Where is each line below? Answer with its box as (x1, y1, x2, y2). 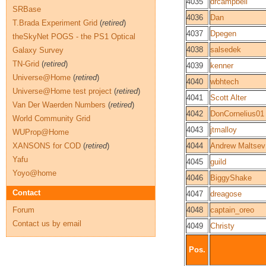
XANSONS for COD (12, 141, 81, 150)
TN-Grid (12, 59, 39, 68)
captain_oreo (210, 205, 254, 214)
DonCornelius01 (210, 109, 264, 118)
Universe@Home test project (12, 87, 112, 96)
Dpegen (210, 29, 236, 38)
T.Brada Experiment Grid (12, 18, 97, 27)
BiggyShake (210, 173, 252, 182)
